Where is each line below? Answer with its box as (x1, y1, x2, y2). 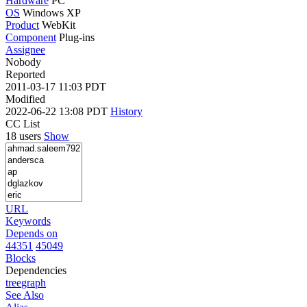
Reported (5, 68, 45, 80)
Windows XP (23, 6, 81, 19)
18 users (5, 130, 44, 142)
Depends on (5, 227, 58, 239)
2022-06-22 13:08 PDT (5, 105, 110, 117)
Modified (5, 93, 45, 105)
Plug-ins (59, 31, 95, 43)
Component (5, 31, 56, 43)
